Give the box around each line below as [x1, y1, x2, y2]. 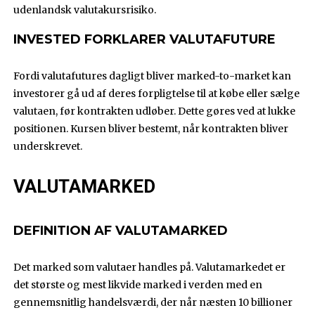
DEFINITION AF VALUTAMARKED [13, 223, 229, 239]
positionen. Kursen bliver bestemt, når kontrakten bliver [13, 122, 289, 136]
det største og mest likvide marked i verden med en [13, 278, 263, 292]
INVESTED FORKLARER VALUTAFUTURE [13, 32, 276, 48]
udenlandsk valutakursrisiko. [13, 4, 157, 17]
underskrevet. [13, 140, 83, 153]
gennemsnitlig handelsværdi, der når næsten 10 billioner [13, 296, 293, 309]
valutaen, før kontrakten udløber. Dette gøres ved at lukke [13, 105, 296, 118]
